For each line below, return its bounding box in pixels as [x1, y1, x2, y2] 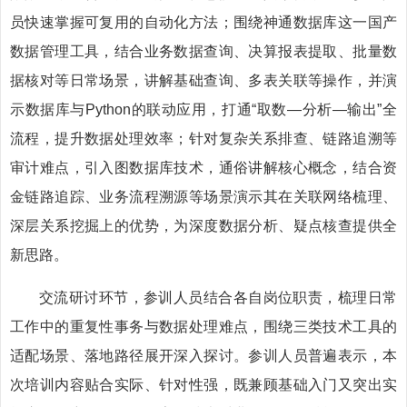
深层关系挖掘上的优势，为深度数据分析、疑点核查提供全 [10, 218, 397, 233]
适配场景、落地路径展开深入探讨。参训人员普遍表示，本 [10, 348, 397, 363]
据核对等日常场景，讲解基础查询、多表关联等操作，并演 [10, 73, 397, 88]
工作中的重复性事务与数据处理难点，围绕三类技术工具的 [10, 319, 397, 334]
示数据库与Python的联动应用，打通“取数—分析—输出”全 [10, 102, 397, 117]
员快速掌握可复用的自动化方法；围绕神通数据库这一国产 [10, 15, 397, 30]
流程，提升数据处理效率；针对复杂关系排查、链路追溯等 [10, 131, 397, 146]
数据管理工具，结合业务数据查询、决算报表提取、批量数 [10, 44, 397, 59]
